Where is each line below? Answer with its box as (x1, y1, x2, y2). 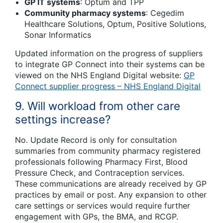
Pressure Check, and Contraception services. (15, 168, 184, 178)
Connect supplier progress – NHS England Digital (15, 81, 201, 92)
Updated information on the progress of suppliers (15, 48, 203, 59)
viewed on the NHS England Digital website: (15, 70, 184, 81)
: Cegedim (146, 8, 184, 18)
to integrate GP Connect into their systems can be (15, 59, 205, 70)
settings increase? (15, 112, 111, 126)
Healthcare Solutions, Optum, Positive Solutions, (24, 19, 206, 29)
